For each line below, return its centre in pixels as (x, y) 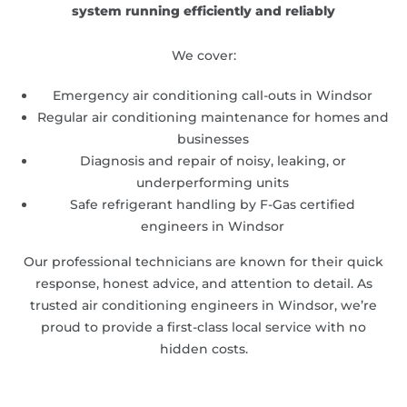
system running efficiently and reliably (203, 10)
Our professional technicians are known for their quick (203, 261)
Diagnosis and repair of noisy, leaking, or (213, 160)
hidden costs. (203, 348)
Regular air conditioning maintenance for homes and (213, 117)
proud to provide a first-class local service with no (203, 327)
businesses (213, 139)
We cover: (203, 55)
